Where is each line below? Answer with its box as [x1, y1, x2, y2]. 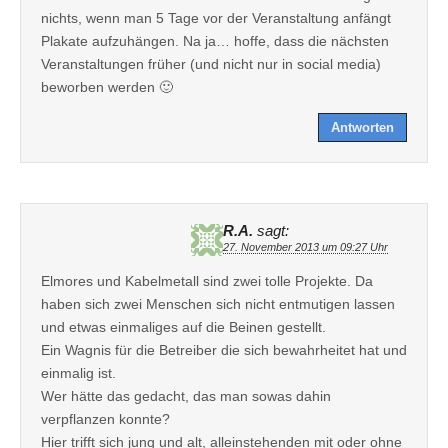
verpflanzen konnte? [41, 410, 170, 427]
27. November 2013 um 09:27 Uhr [223, 240, 388, 253]
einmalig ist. [41, 364, 116, 381]
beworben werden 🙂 [41, 78, 173, 95]
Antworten [331, 119, 394, 135]
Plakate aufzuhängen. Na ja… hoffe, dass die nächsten [41, 32, 389, 49]
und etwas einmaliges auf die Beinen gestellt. [41, 318, 326, 335]
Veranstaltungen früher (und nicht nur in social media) [41, 55, 381, 72]
